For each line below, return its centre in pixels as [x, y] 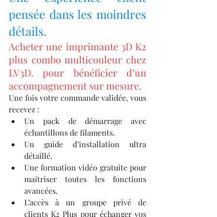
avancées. [41, 191]
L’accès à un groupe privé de [85, 202]
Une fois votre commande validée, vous [77, 98]
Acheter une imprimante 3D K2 [77, 46]
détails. [28, 31]
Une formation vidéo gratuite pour [85, 168]
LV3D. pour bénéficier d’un [77, 73]
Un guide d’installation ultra [85, 144]
